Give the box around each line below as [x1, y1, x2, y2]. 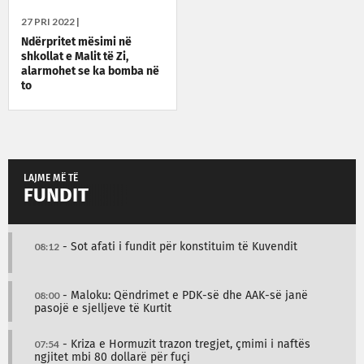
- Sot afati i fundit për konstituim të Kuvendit [59, 240, 297, 253]
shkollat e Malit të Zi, [21, 50, 128, 63]
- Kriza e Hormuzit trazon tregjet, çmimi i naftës [59, 338, 310, 350]
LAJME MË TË [24, 173, 78, 184]
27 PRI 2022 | [21, 15, 80, 28]
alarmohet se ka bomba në [21, 65, 159, 77]
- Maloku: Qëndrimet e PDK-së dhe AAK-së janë [59, 289, 308, 301]
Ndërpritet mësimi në [21, 36, 132, 48]
